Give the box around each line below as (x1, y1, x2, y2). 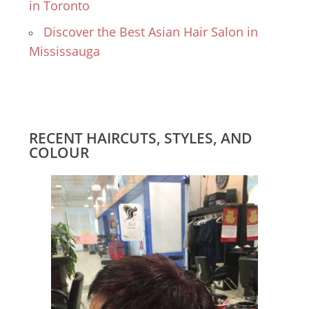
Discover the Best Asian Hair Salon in (43, 23, 259, 40)
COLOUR (29, 143, 90, 162)
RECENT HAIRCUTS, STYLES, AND (29, 128, 252, 148)
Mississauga (29, 43, 101, 59)
